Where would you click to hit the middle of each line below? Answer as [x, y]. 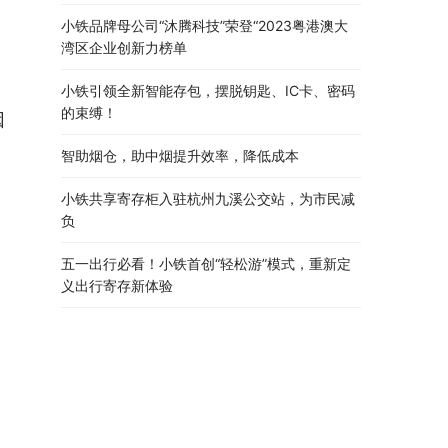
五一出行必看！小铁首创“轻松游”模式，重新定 [206, 264]
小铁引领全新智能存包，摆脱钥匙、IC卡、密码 [208, 91]
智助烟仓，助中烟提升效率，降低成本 [180, 156]
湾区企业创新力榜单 [124, 48]
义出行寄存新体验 [117, 286]
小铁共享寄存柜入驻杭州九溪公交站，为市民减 [208, 199]
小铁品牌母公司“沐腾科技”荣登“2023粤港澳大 [204, 26]
